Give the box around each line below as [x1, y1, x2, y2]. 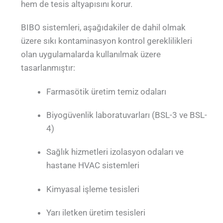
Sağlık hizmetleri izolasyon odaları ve [46, 147, 184, 157]
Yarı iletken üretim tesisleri [46, 208, 146, 218]
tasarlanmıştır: [21, 63, 76, 73]
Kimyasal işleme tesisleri [46, 184, 140, 194]
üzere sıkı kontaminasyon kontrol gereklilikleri [21, 36, 193, 46]
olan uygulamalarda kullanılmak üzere [21, 49, 161, 60]
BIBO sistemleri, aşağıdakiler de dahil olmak [21, 22, 186, 33]
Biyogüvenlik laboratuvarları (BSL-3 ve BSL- [46, 110, 208, 120]
